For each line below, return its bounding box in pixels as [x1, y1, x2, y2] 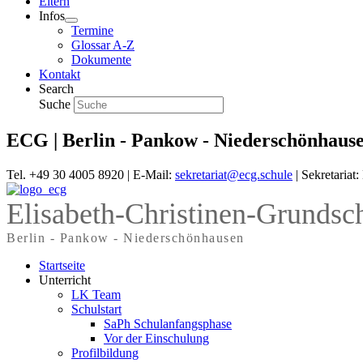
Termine [71, 23, 113, 37]
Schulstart [71, 301, 122, 316]
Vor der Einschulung [104, 331, 209, 345]
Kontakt [39, 67, 80, 81]
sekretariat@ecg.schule [175, 167, 293, 181]
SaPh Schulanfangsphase [104, 316, 232, 331]
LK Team [71, 287, 121, 301]
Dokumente [71, 53, 131, 66]
